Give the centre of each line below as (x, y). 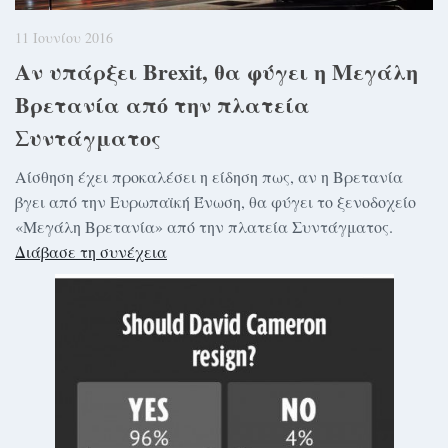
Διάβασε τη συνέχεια (91, 251)
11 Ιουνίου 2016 (64, 38)
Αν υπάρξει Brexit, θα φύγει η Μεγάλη (216, 71)
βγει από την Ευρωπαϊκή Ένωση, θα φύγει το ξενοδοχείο (215, 201)
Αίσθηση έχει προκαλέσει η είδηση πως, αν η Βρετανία (209, 176)
